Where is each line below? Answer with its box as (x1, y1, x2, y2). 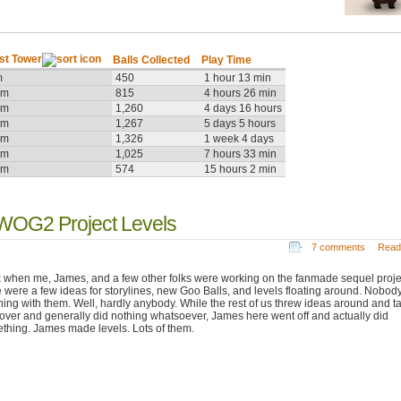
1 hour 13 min (204, 72, 271, 85)
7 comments (311, 241, 365, 252)
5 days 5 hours (204, 117, 276, 131)
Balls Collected (113, 54, 190, 67)
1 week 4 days (204, 132, 274, 146)
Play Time (201, 54, 252, 67)
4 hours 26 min (204, 87, 277, 100)
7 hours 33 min (204, 148, 277, 161)
